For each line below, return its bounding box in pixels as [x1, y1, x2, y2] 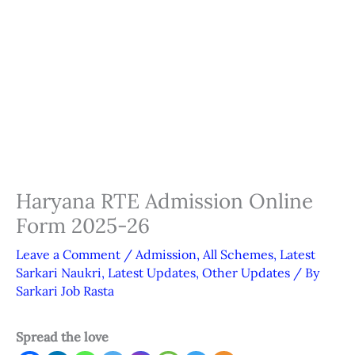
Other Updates [202, 265, 290, 281]
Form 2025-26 [16, 212, 150, 239]
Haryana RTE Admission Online [16, 188, 313, 215]
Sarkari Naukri [16, 265, 101, 281]
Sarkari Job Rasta [16, 283, 114, 300]
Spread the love [16, 329, 109, 345]
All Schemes [203, 246, 273, 263]
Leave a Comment [16, 246, 120, 263]
